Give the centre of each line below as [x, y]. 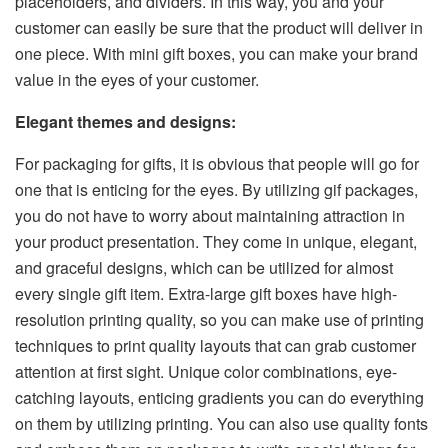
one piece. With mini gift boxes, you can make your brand [216, 54]
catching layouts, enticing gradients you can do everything [219, 398]
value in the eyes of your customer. [137, 80]
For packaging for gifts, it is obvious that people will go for [217, 164]
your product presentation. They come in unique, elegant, [216, 242]
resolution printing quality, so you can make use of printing [219, 320]
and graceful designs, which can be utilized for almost [204, 268]
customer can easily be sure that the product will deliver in [219, 28]
